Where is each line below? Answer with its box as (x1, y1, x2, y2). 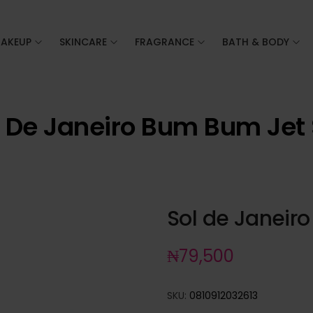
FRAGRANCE (135, 34, 195, 49)
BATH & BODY (222, 34, 290, 49)
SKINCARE (59, 34, 108, 49)
